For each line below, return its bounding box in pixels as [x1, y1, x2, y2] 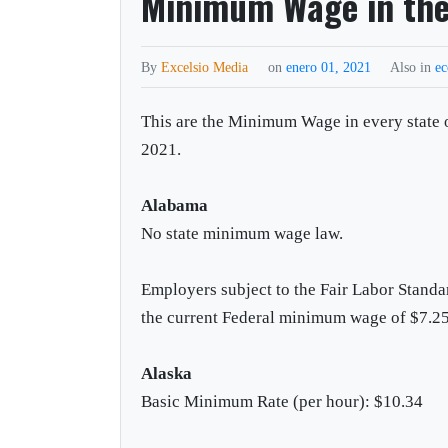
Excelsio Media [161, 58, 249, 75]
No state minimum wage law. [141, 223, 344, 243]
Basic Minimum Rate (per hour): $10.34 [141, 391, 424, 411]
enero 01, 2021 [286, 58, 376, 75]
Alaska [141, 363, 193, 383]
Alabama [141, 195, 209, 215]
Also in [390, 58, 436, 75]
